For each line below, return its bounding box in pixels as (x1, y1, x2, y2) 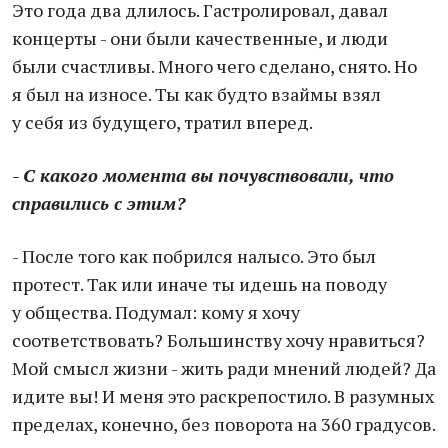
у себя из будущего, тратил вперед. (12, 110, 313, 134)
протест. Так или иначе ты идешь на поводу (12, 272, 387, 296)
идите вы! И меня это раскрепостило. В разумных (12, 384, 434, 408)
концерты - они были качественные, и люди (12, 26, 388, 50)
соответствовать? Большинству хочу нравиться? (12, 328, 425, 352)
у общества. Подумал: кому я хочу (12, 300, 300, 324)
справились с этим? (12, 191, 185, 215)
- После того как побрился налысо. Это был (12, 244, 376, 268)
